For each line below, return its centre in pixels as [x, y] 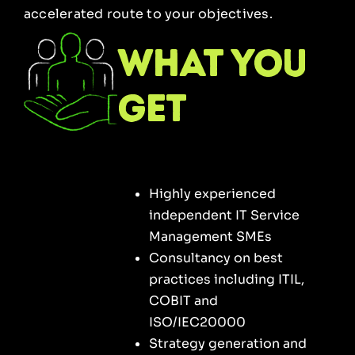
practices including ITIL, [226, 279]
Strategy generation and [227, 343]
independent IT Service [224, 215]
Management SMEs [210, 236]
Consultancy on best [216, 258]
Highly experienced [212, 193]
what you [211, 62]
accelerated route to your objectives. [148, 13]
